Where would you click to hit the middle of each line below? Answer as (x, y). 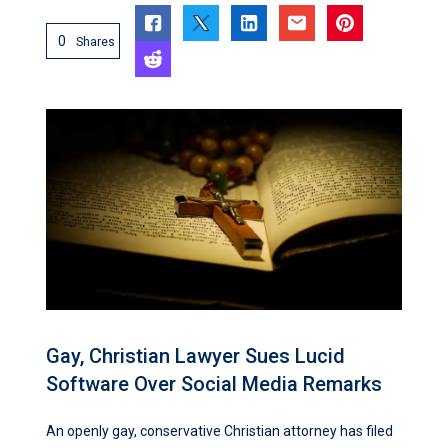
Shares (95, 42)
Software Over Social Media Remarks (214, 383)
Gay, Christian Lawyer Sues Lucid (195, 355)
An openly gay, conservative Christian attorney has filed (219, 430)
